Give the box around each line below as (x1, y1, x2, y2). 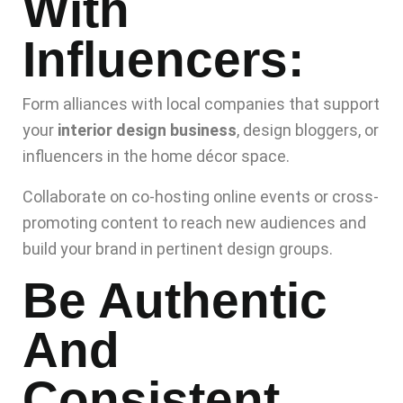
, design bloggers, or (237, 121, 379, 140)
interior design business (58, 121, 237, 140)
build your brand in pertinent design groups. (22, 239, 333, 259)
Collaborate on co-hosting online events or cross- (22, 187, 379, 207)
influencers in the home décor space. (22, 147, 290, 166)
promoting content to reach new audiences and (22, 213, 366, 233)
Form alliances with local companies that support (22, 94, 380, 114)
